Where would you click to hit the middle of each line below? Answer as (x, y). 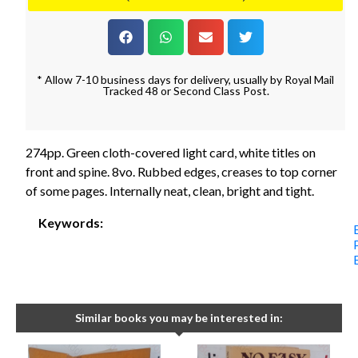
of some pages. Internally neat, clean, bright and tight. (170, 190)
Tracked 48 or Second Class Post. (185, 90)
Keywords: (71, 222)
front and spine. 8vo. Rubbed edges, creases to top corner (181, 171)
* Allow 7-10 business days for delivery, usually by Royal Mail (185, 79)
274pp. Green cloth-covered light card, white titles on (171, 152)
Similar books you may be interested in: (179, 318)
